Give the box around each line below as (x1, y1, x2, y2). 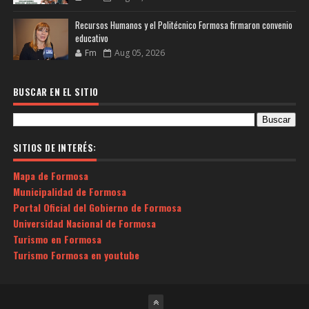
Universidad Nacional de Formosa (12, 216, 156, 231)
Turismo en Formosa (12, 232, 101, 247)
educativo (74, 30, 108, 45)
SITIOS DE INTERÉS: (12, 140, 97, 154)
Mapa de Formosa (12, 168, 88, 183)
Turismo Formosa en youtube (12, 248, 139, 263)
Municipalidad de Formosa (12, 184, 126, 199)
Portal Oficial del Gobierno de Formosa (12, 200, 181, 215)
